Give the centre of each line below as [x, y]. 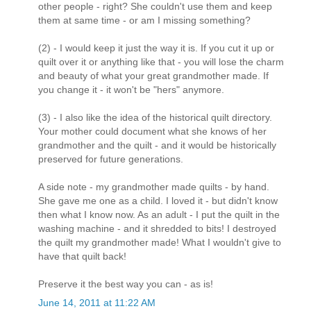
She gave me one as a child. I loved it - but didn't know [158, 201]
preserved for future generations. [111, 159]
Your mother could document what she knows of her [152, 132]
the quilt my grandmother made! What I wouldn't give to [160, 243]
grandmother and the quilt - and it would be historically [157, 145]
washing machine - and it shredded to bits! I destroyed [157, 229]
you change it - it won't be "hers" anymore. [131, 90]
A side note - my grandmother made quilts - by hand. [154, 187]
